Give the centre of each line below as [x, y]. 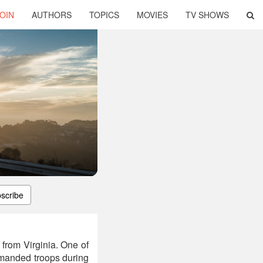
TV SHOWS [207, 15]
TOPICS [104, 15]
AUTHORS [52, 15]
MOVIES [152, 15]
